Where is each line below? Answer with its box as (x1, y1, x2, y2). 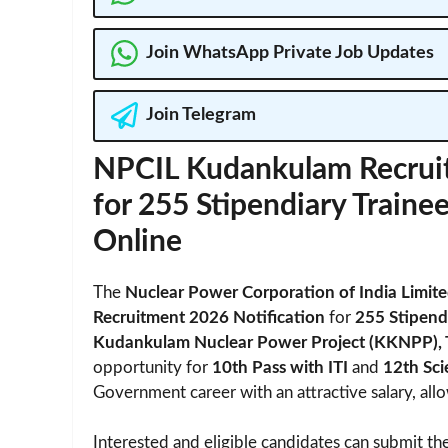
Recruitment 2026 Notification (93, 308, 325, 326)
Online (93, 226, 182, 257)
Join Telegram (145, 106, 256, 125)
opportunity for (93, 358, 212, 376)
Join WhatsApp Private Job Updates (145, 44, 434, 63)
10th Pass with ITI (212, 358, 348, 376)
